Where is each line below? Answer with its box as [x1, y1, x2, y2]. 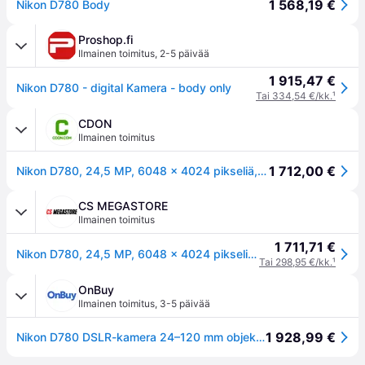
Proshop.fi [78, 33, 133, 46]
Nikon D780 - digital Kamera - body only [16, 81, 231, 95]
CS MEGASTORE [78, 199, 168, 213]
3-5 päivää [160, 297, 210, 310]
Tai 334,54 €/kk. [256, 90, 332, 102]
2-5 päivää [160, 47, 209, 59]
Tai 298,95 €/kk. [259, 256, 332, 268]
